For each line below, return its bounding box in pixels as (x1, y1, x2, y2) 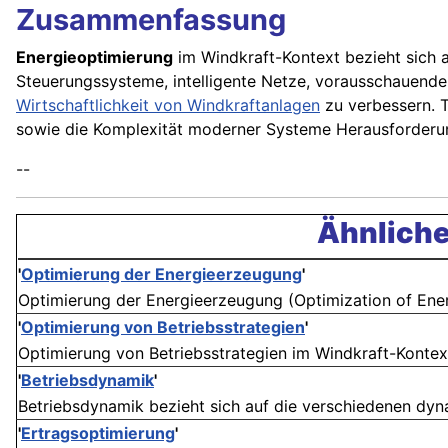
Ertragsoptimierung (21, 423, 175, 444)
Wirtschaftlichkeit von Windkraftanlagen (16, 95, 320, 116)
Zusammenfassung (16, 2, 286, 38)
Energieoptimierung (16, 47, 173, 68)
